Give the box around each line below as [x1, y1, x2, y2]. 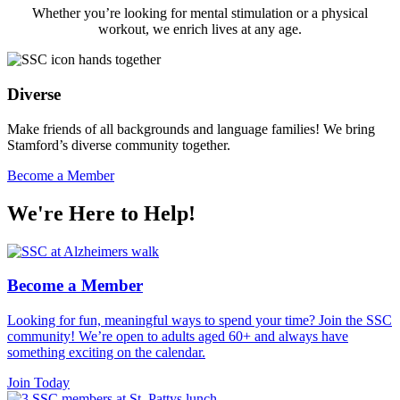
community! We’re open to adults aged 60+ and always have [7, 329, 348, 345]
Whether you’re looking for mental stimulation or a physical [32, 5, 368, 21]
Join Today [7, 375, 70, 391]
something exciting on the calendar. [7, 345, 205, 361]
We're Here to [7, 201, 144, 225]
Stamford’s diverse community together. [7, 137, 230, 153]
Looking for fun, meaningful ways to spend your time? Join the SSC [7, 312, 392, 329]
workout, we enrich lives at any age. [98, 21, 302, 37]
